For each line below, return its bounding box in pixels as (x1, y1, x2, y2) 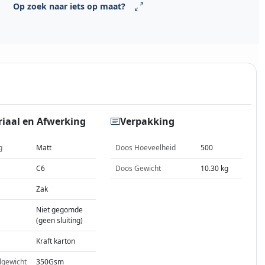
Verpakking (119, 114, 174, 128)
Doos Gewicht (115, 163, 161, 174)
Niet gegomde (36, 205, 83, 215)
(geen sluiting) (36, 215, 83, 226)
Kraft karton (36, 236, 76, 247)
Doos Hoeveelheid (115, 143, 176, 153)
